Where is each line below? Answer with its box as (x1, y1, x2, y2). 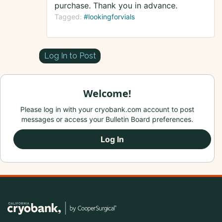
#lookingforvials (84, 12, 135, 21)
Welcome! (83, 87, 131, 101)
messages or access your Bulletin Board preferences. (21, 115, 193, 124)
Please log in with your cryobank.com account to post (20, 105, 194, 114)
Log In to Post (44, 51, 96, 60)
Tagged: (55, 12, 84, 21)
